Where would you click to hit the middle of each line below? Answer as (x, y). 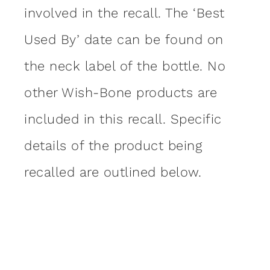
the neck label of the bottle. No (125, 66)
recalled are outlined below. (113, 172)
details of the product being (113, 145)
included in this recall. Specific (123, 119)
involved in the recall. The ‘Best (124, 13)
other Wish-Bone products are (121, 92)
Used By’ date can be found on (124, 39)
